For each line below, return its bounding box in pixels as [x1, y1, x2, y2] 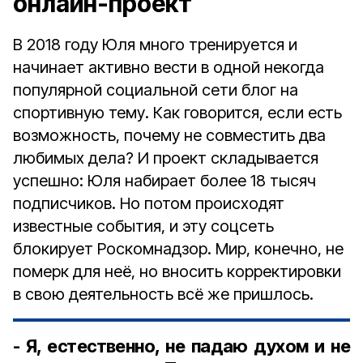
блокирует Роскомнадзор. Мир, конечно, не [13, 239, 344, 258]
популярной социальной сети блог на [13, 80, 298, 100]
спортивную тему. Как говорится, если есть [13, 103, 342, 122]
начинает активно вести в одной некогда [13, 58, 324, 77]
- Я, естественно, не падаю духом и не [13, 335, 350, 357]
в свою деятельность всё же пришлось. [13, 284, 314, 304]
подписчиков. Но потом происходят [13, 194, 284, 213]
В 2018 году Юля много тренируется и [13, 35, 297, 54]
